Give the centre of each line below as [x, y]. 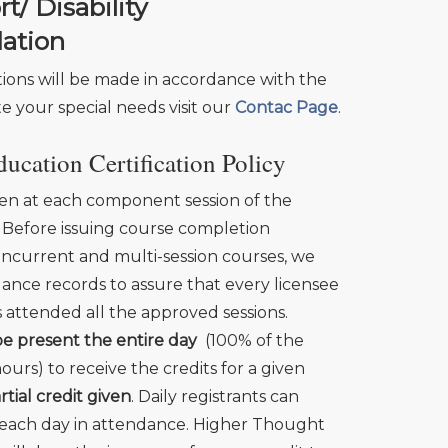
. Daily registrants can [214, 397]
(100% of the [250, 341]
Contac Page [286, 108]
